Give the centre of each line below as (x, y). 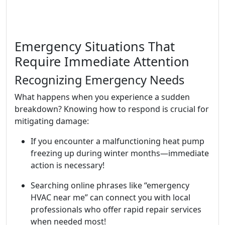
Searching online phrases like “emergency (110, 185)
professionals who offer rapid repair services (116, 209)
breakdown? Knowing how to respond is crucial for (112, 109)
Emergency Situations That (95, 46)
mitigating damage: (52, 121)
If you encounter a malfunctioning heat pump (118, 141)
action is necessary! (68, 165)
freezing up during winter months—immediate (120, 153)
